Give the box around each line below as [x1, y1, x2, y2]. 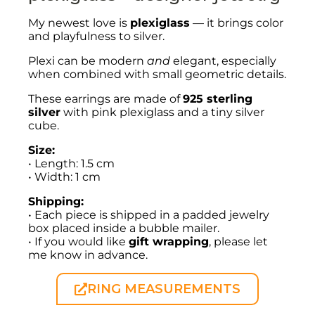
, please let [208, 234, 268, 248]
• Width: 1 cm [27, 169, 101, 184]
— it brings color [189, 15, 283, 30]
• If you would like [27, 234, 129, 248]
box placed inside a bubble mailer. [27, 221, 219, 235]
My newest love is [27, 15, 130, 30]
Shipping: [27, 194, 84, 208]
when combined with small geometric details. [27, 67, 286, 81]
